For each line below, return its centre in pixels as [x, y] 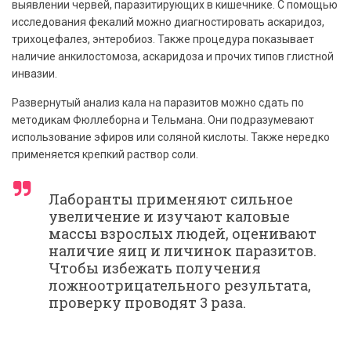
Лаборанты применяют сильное [171, 199]
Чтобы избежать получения [155, 268]
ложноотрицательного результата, [180, 285]
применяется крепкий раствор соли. [105, 154]
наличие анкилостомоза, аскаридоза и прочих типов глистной [173, 56]
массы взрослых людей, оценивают [183, 233]
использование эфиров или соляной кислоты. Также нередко [171, 137]
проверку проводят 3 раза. [147, 302]
